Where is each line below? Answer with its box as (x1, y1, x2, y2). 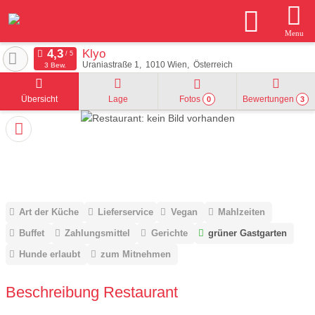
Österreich (193, 60, 233, 69)
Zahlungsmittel (65, 228, 131, 239)
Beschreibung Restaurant (6, 283, 178, 301)
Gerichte (150, 228, 188, 239)
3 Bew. (44, 61, 66, 69)
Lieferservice (98, 207, 154, 218)
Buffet (19, 228, 45, 239)
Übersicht (20, 94, 58, 104)
